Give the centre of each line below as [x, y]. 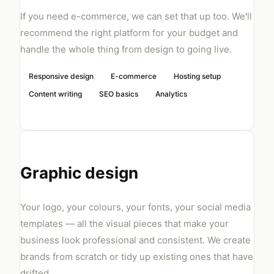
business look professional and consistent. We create [135, 240]
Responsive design [61, 76]
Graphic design [79, 173]
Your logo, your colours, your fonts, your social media [135, 207]
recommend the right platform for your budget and [129, 33]
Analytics [171, 94]
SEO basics [119, 94]
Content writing [55, 94]
